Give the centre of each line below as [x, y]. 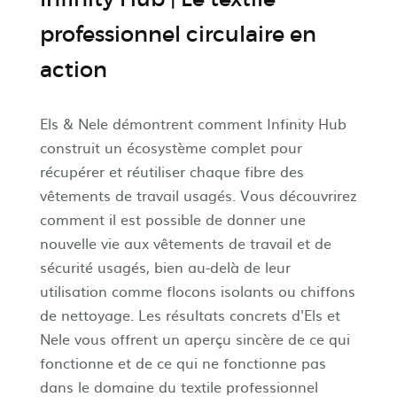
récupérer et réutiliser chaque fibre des [171, 171]
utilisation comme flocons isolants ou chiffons [197, 291]
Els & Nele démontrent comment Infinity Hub [193, 124]
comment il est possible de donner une [172, 219]
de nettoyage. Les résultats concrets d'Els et [190, 315]
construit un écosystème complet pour [171, 148]
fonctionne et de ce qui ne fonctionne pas [183, 363]
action [73, 70]
